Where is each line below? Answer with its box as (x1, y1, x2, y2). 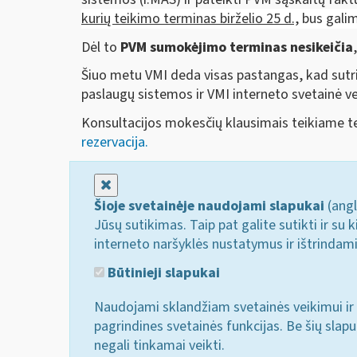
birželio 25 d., (217, 9, 299, 29)
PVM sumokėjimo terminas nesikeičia (120, 37, 353, 57)
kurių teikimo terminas (81, 9, 217, 29)
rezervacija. (81, 131, 148, 152)
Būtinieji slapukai (104, 262, 220, 283)
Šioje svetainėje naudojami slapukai (94, 196, 324, 217)
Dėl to (81, 37, 120, 57)
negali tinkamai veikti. (94, 335, 225, 355)
